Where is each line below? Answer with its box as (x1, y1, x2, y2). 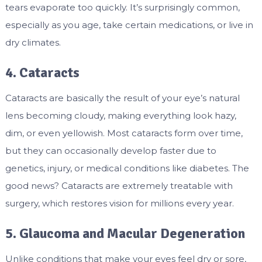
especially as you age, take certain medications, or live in (5, 19, 253, 30)
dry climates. (5, 36, 61, 48)
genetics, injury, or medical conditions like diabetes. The (5, 162, 249, 174)
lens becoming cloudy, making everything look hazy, (5, 109, 236, 121)
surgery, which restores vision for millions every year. (5, 197, 234, 209)
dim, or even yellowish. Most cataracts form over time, (5, 127, 243, 139)
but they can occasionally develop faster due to (5, 144, 216, 156)
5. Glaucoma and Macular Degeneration (5, 224, 245, 242)
